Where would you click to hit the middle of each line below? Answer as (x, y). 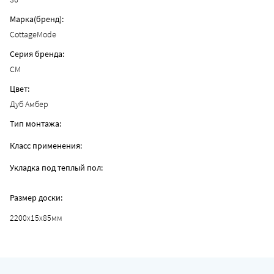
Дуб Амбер (29, 104)
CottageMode (33, 34)
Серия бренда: (37, 54)
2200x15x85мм (36, 218)
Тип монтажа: (35, 124)
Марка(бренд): (37, 19)
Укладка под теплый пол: (56, 168)
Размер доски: (36, 198)
